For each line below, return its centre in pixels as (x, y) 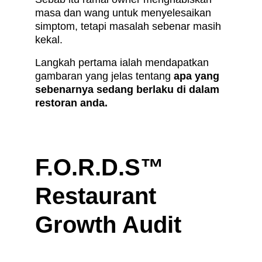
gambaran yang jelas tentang (104, 76)
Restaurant (99, 196)
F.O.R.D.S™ (103, 167)
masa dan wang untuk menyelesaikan (125, 13)
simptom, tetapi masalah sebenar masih (130, 26)
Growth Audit (108, 225)
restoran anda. (71, 103)
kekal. (49, 39)
